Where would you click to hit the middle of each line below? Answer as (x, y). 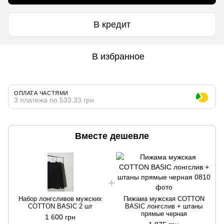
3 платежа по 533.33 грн (54, 100)
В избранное (118, 57)
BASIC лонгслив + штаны (164, 206)
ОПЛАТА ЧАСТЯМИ (41, 93)
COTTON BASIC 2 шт (60, 206)
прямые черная (164, 214)
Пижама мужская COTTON (164, 199)
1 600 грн (60, 217)
